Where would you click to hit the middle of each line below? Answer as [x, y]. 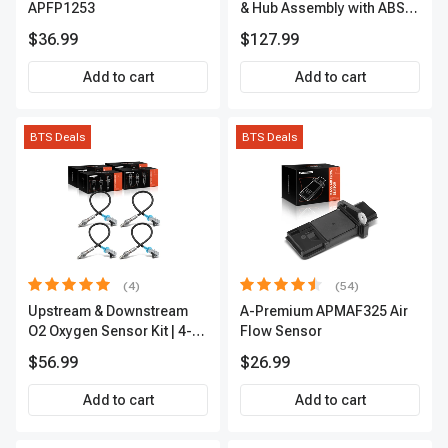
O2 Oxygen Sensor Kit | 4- [110, 331]
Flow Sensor [281, 331]
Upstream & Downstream [108, 311]
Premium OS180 [80, 371]
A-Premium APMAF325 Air [324, 311]
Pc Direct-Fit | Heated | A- [109, 351]
